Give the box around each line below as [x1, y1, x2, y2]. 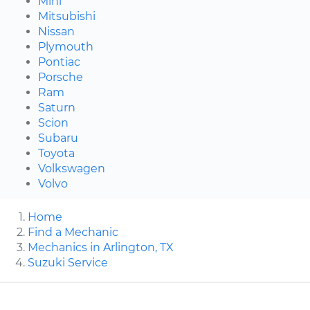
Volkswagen [38, 162, 105, 176]
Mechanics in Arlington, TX [28, 241, 174, 255]
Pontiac [38, 55, 80, 69]
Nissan [38, 25, 75, 39]
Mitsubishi [38, 10, 95, 24]
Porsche [38, 71, 83, 84]
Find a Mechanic [28, 226, 118, 239]
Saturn [38, 101, 75, 115]
